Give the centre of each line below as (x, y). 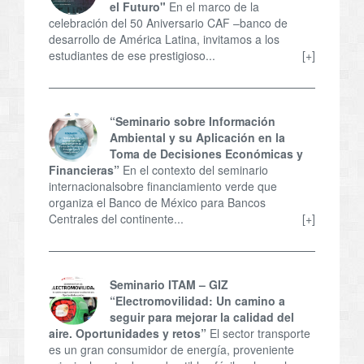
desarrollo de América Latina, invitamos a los (164, 39)
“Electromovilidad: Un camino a (197, 301)
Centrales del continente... (116, 219)
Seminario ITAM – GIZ (169, 285)
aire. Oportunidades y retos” (128, 334)
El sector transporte (260, 334)
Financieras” (84, 170)
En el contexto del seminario (195, 170)
